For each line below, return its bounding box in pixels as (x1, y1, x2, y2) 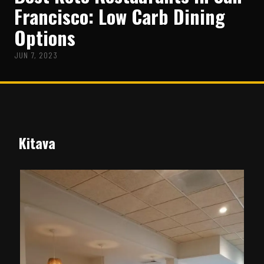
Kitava (19, 132, 55, 154)
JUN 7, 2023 (14, 50, 58, 61)
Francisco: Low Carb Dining (14, 2, 225, 31)
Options (14, 24, 75, 52)
